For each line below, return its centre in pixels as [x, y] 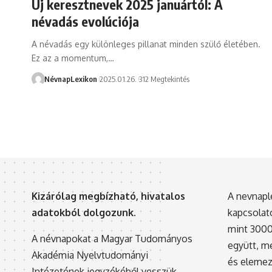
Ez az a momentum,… [73, 58]
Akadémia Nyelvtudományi [90, 255]
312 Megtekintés [165, 79]
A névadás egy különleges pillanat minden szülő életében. [146, 44]
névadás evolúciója [85, 21]
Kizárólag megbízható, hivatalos [108, 196]
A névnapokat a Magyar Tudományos [112, 238]
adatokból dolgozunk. [84, 212]
